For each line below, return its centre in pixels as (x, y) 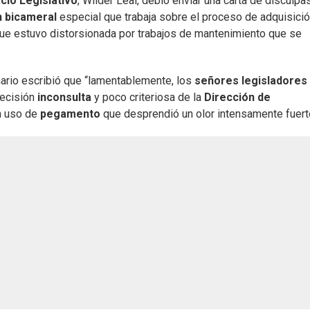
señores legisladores (251, 81)
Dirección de (237, 98)
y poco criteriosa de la (148, 98)
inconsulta (64, 98)
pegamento (70, 114)
